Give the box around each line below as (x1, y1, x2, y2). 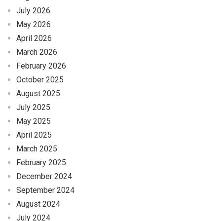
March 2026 (16, 47, 57, 57)
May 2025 (16, 116, 51, 126)
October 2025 (16, 75, 64, 85)
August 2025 (16, 89, 60, 99)
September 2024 (16, 185, 74, 195)
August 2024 (16, 199, 60, 209)
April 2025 (16, 130, 52, 140)
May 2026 (16, 20, 51, 30)
